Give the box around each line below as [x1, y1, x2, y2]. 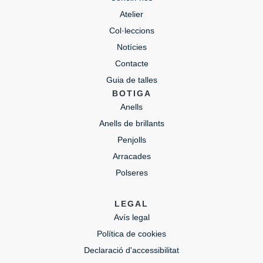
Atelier [120, 9, 143, 19]
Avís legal [113, 212, 150, 222]
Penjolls [117, 134, 146, 144]
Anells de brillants [99, 118, 164, 128]
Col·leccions [109, 25, 154, 35]
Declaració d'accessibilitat [84, 245, 179, 255]
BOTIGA [112, 88, 151, 98]
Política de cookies [97, 228, 166, 238]
